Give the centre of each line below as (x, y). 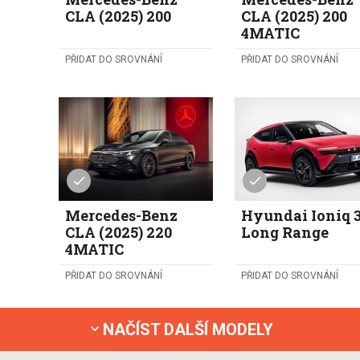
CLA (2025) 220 (119, 232)
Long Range (285, 232)
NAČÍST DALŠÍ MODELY (188, 329)
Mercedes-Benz (122, 215)
